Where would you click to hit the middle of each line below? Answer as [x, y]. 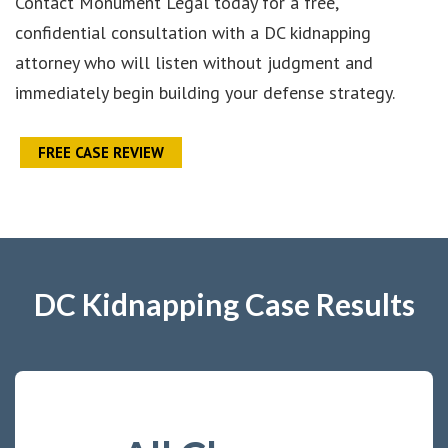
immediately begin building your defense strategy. [205, 92]
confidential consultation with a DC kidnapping [193, 32]
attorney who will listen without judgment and [194, 62]
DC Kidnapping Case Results [224, 303]
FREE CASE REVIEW [101, 152]
